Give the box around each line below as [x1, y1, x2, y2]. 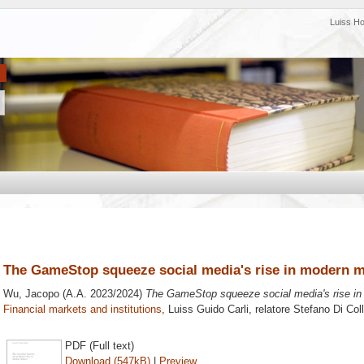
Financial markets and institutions [3, 303, 162, 316]
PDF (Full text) [65, 339, 134, 352]
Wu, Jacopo [3, 288, 59, 301]
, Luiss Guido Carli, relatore [162, 303, 293, 316]
